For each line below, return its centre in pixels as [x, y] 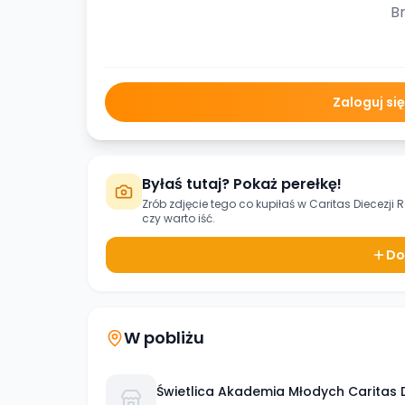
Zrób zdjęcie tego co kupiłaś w [226, 204]
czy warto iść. [179, 218]
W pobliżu [164, 338]
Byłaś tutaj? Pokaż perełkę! [242, 184]
